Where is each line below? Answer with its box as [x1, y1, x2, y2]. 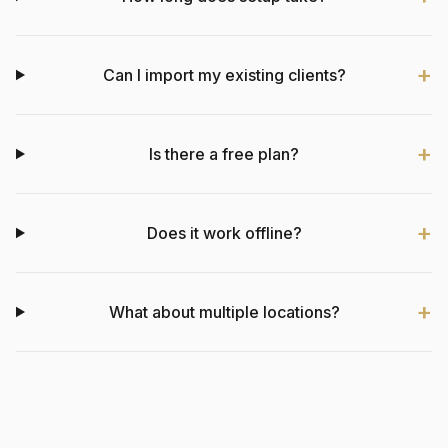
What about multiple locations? [108, 301, 340, 322]
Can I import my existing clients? [102, 64, 346, 85]
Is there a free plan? [149, 143, 300, 164]
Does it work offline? [146, 222, 302, 243]
